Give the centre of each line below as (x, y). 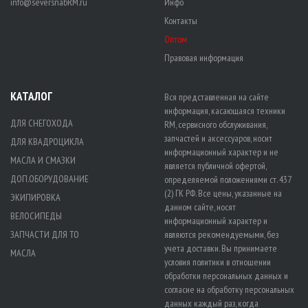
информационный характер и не (221, 152)
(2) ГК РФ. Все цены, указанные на (223, 193)
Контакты (181, 20)
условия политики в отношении (218, 262)
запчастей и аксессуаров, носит (218, 138)
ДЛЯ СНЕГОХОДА (42, 123)
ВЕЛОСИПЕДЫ (36, 216)
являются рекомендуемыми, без (221, 234)
